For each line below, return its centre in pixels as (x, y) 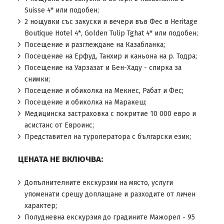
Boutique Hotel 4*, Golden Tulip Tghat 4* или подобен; (111, 33)
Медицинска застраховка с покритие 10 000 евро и (110, 114)
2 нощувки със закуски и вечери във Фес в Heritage (111, 22)
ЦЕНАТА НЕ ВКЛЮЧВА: (60, 159)
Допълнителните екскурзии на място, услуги (98, 183)
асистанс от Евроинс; (59, 125)
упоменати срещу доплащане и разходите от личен (110, 194)
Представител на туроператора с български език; (107, 137)
